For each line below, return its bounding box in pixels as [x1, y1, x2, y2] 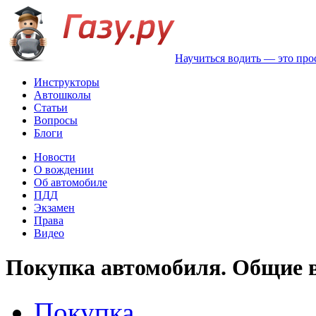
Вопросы [34, 114, 78, 126]
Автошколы [34, 89, 91, 101]
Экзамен [34, 202, 75, 214]
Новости [34, 151, 75, 163]
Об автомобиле [34, 176, 107, 188]
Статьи [34, 102, 68, 114]
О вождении [34, 164, 94, 176]
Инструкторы [34, 76, 99, 88]
